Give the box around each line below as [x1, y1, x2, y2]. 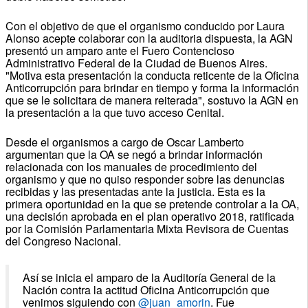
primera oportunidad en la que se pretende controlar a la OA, [5, 195, 299, 212]
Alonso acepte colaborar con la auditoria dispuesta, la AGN [5, 30, 293, 46]
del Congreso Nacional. [5, 232, 121, 249]
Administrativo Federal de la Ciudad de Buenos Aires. [5, 54, 267, 71]
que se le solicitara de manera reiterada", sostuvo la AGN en [5, 91, 298, 108]
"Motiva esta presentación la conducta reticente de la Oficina [5, 67, 299, 83]
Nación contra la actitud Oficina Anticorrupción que [22, 281, 269, 298]
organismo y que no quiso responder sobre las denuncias [5, 170, 285, 187]
